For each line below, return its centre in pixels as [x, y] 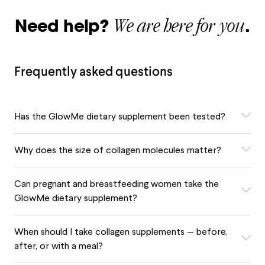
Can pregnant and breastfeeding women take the [117, 183]
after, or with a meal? [59, 245]
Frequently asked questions [93, 71]
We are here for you [179, 26]
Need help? [62, 28]
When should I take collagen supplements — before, [121, 231]
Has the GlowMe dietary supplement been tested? [120, 116]
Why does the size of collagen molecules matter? [118, 150]
